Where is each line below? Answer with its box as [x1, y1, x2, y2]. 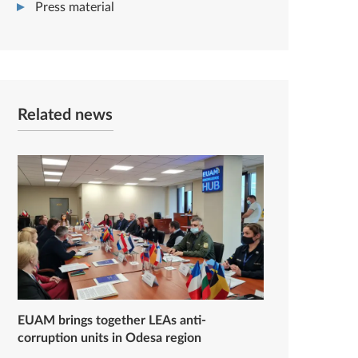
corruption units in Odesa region [18, 331, 201, 344]
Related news [18, 107, 113, 123]
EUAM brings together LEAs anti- [18, 313, 206, 327]
